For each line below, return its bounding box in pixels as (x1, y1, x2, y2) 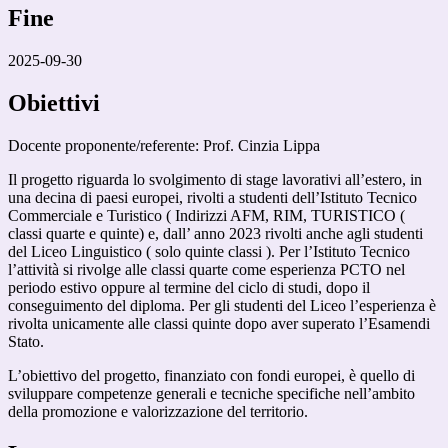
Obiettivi (8, 90, 100, 117)
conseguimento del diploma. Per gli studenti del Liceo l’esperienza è (8, 297, 436, 314)
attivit (17, 261, 52, 278)
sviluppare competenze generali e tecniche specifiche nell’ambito (8, 385, 415, 402)
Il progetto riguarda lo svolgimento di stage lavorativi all (8, 171, 360, 188)
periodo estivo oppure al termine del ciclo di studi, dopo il (8, 279, 370, 296)
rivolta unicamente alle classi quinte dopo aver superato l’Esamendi (8, 315, 430, 332)
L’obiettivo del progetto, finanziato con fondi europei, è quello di (8, 367, 415, 384)
